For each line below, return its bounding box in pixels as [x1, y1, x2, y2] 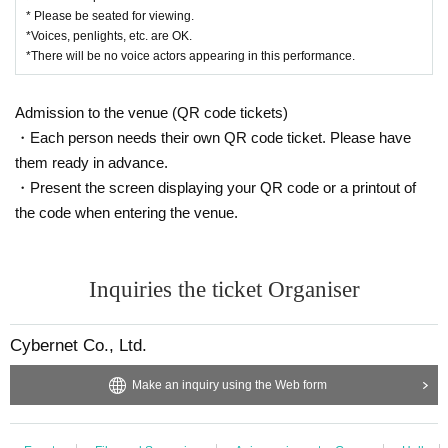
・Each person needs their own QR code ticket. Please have [15, 128, 411, 146]
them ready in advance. [15, 153, 168, 171]
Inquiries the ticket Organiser [88, 276, 360, 302]
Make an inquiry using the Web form [131, 377, 327, 392]
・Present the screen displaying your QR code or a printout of [15, 178, 416, 196]
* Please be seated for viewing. [26, 8, 194, 23]
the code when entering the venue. [15, 203, 238, 221]
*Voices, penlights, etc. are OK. [26, 28, 192, 43]
